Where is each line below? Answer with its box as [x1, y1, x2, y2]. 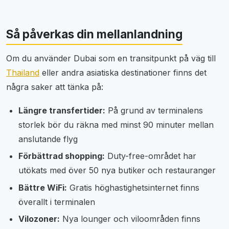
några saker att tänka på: [6, 82, 103, 93]
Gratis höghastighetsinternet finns [67, 182, 199, 193]
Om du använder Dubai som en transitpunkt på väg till [6, 53, 216, 64]
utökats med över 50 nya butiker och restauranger [18, 165, 216, 176]
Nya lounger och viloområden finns [60, 214, 200, 224]
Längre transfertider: [18, 105, 105, 116]
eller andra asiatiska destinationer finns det [39, 67, 207, 78]
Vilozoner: [18, 214, 60, 224]
